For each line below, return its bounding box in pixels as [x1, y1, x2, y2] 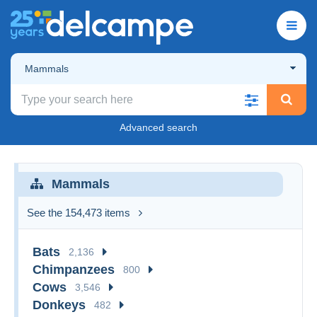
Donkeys [33, 297, 86, 312]
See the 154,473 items [27, 206, 130, 219]
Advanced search [120, 121, 197, 133]
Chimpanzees [33, 262, 115, 277]
